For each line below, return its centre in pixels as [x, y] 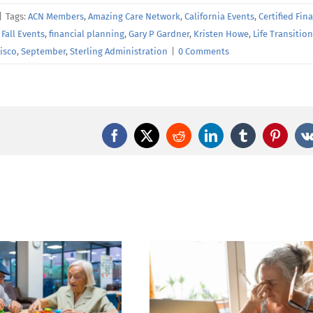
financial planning [87, 34]
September [43, 52]
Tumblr [261, 141]
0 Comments [204, 52]
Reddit [195, 141]
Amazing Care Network [134, 17]
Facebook [138, 141]
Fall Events [23, 34]
